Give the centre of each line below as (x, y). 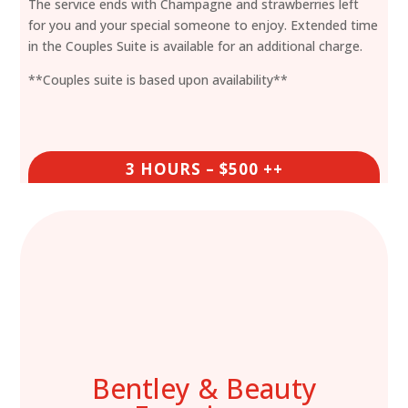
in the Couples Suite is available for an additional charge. (196, 46)
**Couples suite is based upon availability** (158, 79)
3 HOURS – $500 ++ (204, 168)
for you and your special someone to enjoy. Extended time (204, 25)
